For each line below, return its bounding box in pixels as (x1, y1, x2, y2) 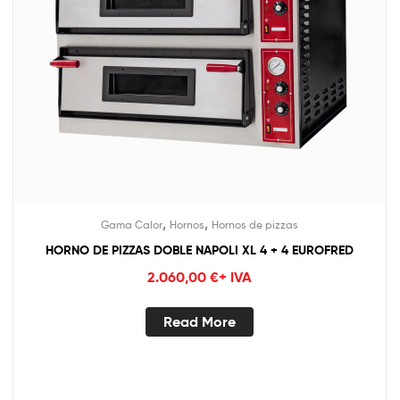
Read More (163, 312, 236, 331)
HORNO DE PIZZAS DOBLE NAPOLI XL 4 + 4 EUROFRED (46, 241, 354, 258)
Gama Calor (101, 217, 162, 231)
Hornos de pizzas (212, 217, 298, 231)
